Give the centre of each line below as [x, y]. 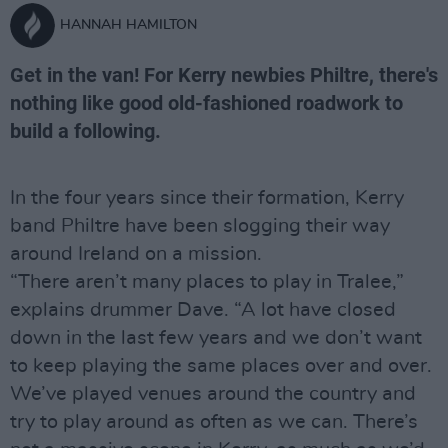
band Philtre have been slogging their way [200, 226]
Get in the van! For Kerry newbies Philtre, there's [224, 75]
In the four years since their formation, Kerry [207, 198]
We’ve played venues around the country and [213, 394]
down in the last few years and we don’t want [216, 338]
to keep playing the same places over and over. [221, 366]
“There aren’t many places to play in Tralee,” [207, 282]
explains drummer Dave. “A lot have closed [203, 310]
